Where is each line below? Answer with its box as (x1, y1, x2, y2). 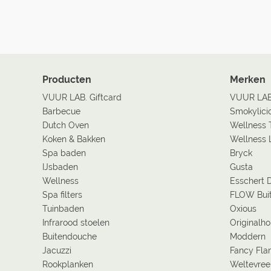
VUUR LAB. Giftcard (42, 93, 122, 102)
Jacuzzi (42, 246, 71, 255)
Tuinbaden (42, 204, 84, 214)
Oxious (230, 204, 256, 214)
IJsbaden (42, 162, 78, 172)
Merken (230, 74, 266, 85)
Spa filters (42, 190, 82, 200)
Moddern (230, 232, 266, 241)
